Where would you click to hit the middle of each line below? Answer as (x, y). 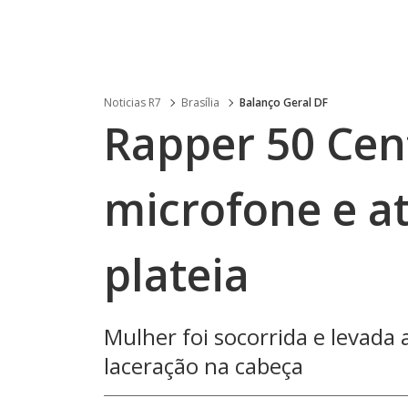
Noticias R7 (133, 102)
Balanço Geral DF (284, 102)
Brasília (200, 102)
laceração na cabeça (204, 366)
